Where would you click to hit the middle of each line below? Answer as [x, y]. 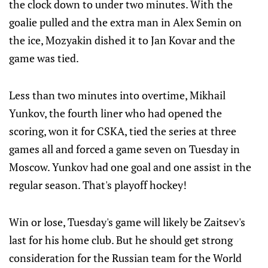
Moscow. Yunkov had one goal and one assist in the [130, 167]
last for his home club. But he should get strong [121, 240]
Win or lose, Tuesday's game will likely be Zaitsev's [127, 222]
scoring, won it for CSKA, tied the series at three [123, 131]
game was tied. [44, 58]
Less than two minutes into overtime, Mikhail [117, 95]
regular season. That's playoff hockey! [98, 185]
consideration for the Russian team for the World [125, 258]
